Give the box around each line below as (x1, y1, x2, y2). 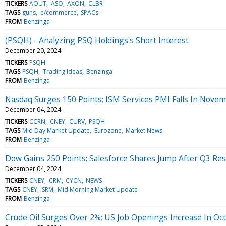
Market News (125, 126, 162, 135)
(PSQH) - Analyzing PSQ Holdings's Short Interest (5, 34, 189, 46)
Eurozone (94, 126, 122, 135)
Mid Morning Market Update (57, 185, 138, 194)
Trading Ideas (42, 67, 82, 76)
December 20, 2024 (5, 46, 61, 55)
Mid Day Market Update (22, 126, 90, 135)
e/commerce (40, 8, 77, 17)
